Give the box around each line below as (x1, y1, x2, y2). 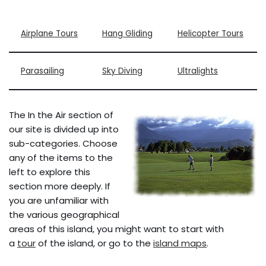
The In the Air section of (9, 109, 113, 121)
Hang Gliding (102, 28, 153, 39)
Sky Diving (102, 65, 142, 77)
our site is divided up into (9, 123, 119, 135)
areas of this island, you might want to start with (9, 223, 224, 235)
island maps (153, 237, 207, 249)
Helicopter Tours (178, 28, 243, 39)
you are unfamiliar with (9, 194, 109, 207)
